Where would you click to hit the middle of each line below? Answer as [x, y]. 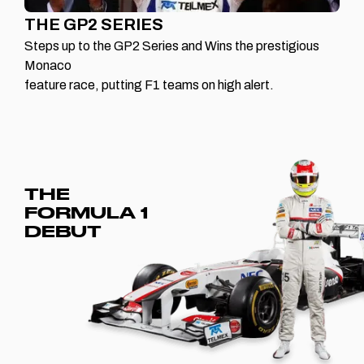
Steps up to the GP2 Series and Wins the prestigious [172, 45]
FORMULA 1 [86, 212]
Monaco [48, 65]
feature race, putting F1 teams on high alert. [149, 84]
